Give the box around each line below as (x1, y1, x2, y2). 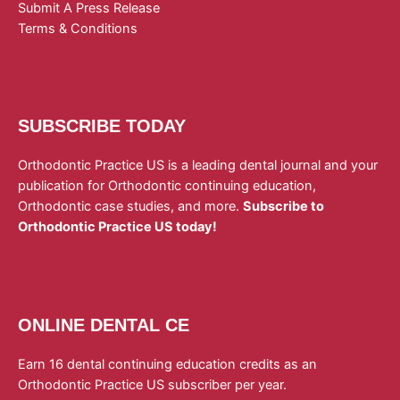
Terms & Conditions (18, 21, 137, 37)
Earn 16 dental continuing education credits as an (18, 356, 317, 373)
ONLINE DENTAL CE (18, 315, 189, 336)
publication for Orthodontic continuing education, (18, 177, 316, 194)
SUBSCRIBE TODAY (18, 115, 186, 136)
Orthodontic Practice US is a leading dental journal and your (18, 156, 378, 173)
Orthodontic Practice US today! (18, 218, 217, 235)
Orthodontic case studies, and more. (18, 197, 243, 214)
